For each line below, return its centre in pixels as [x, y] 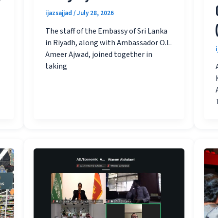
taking [56, 66]
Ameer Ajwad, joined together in [99, 54]
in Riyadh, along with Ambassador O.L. [109, 43]
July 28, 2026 [96, 13]
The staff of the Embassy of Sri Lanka [107, 31]
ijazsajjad [60, 13]
